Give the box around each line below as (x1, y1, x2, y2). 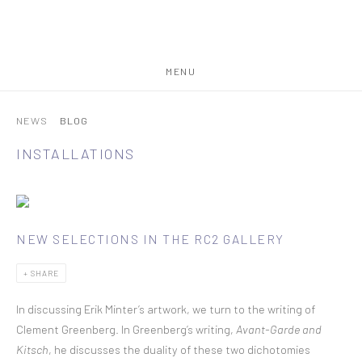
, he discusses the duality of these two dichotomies (48, 342, 310, 356)
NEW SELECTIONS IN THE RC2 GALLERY (16, 231, 284, 246)
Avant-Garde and (236, 322, 322, 336)
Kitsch (16, 342, 48, 356)
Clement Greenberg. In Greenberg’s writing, (16, 322, 236, 336)
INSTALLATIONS (16, 145, 135, 162)
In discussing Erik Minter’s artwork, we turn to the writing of (16, 301, 315, 316)
